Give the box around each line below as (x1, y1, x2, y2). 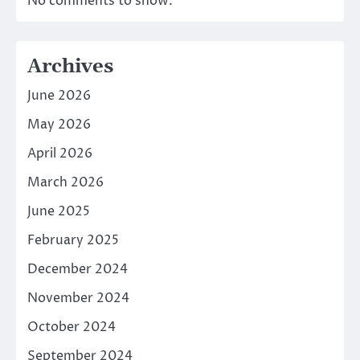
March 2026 (27, 173, 104, 191)
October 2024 (27, 317, 116, 336)
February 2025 (27, 231, 119, 249)
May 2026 (27, 115, 91, 133)
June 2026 (27, 86, 91, 104)
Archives (27, 54, 113, 79)
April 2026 (27, 144, 92, 162)
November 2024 (27, 288, 129, 307)
